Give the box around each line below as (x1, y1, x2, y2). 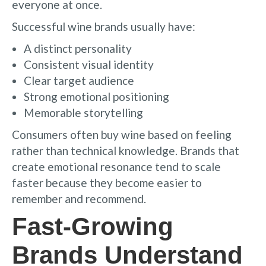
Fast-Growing (12, 212, 173, 240)
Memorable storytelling (24, 105, 143, 119)
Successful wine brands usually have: (12, 19, 195, 33)
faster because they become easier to (12, 175, 202, 189)
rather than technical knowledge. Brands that (12, 143, 239, 157)
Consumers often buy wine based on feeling (12, 127, 232, 141)
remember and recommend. (12, 191, 146, 205)
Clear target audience (24, 73, 134, 87)
